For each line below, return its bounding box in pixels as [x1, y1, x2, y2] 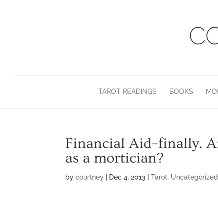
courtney [75, 173, 104, 181]
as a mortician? [65, 150, 164, 166]
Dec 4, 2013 [109, 173, 146, 181]
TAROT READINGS [98, 88, 157, 95]
